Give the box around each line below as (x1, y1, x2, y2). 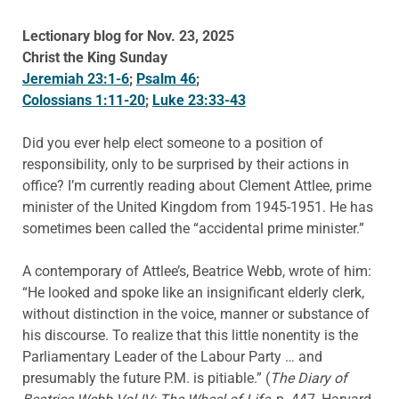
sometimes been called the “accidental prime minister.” (22, 220, 364, 238)
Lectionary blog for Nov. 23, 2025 (22, 28, 234, 45)
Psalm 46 (136, 70, 196, 88)
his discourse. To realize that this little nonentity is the (22, 327, 358, 345)
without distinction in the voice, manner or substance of (22, 305, 370, 323)
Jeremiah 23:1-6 (22, 70, 129, 88)
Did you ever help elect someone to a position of (22, 134, 323, 152)
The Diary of (270, 370, 347, 387)
